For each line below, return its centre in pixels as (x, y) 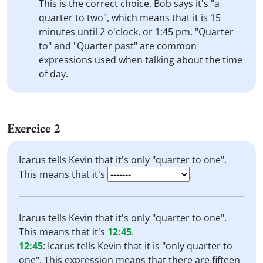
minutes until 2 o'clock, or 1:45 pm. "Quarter (136, 32)
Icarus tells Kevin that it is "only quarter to (140, 246)
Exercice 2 (34, 128)
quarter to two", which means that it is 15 (130, 18)
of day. (53, 74)
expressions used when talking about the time (141, 60)
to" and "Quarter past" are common (118, 46)
